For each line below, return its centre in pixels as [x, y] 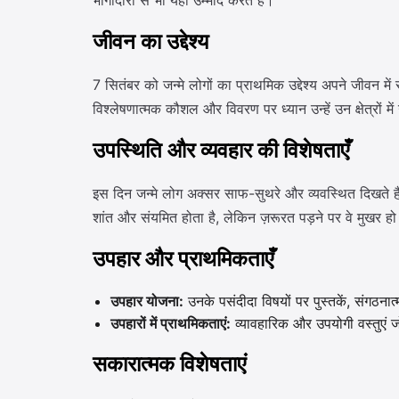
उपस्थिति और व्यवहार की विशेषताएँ [221, 151]
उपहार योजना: [147, 301]
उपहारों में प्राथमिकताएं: [171, 323]
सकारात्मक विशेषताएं [169, 365]
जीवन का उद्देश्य [151, 42]
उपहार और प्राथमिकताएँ [183, 260]
